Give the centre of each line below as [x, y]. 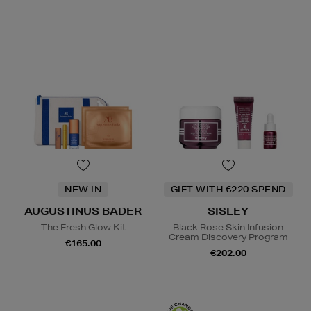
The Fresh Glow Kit [83, 228]
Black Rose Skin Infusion [228, 228]
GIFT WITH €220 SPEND [228, 190]
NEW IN [83, 190]
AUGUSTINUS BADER [83, 211]
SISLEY [228, 211]
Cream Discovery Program [228, 237]
